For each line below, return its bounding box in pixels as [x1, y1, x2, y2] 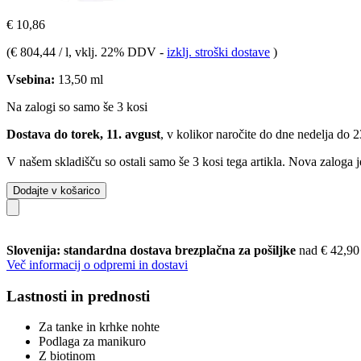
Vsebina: [6, 72, 55, 86]
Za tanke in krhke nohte [39, 320, 160, 334]
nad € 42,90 [299, 243, 359, 257]
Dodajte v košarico [13, 184, 100, 197]
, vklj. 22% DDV [68, 44, 160, 59]
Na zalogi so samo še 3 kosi [6, 99, 147, 114]
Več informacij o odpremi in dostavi [6, 257, 188, 272]
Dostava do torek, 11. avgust [6, 127, 160, 141]
